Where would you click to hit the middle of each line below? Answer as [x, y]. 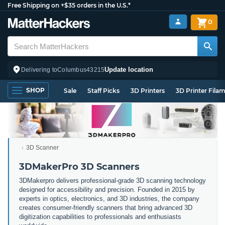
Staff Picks [103, 91]
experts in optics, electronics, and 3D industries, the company [109, 198]
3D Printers [148, 91]
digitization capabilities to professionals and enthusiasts [100, 216]
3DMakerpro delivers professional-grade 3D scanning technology [113, 180]
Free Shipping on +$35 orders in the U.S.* [69, 5]
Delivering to [39, 70]
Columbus [72, 70]
